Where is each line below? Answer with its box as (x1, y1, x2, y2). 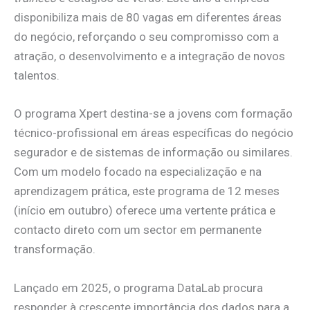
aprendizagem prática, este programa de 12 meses (14, 184, 280, 199)
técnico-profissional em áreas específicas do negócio (14, 126, 293, 140)
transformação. (14, 242, 95, 257)
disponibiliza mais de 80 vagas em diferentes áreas (14, 10, 282, 25)
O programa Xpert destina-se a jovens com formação (14, 107, 293, 121)
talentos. (14, 69, 60, 83)
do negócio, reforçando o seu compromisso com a (14, 30, 279, 44)
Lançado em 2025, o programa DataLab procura (14, 280, 263, 295)
